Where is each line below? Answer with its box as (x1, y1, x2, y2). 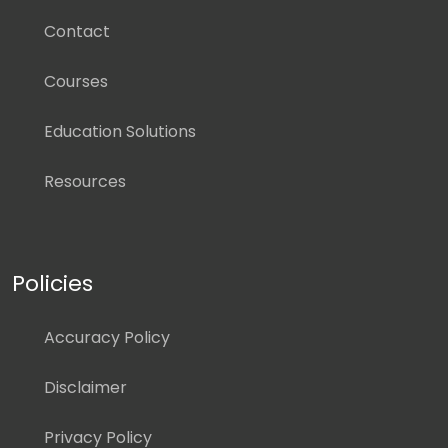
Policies (12, 268, 93, 300)
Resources (44, 170, 126, 194)
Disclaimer (44, 376, 127, 400)
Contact (44, 20, 110, 44)
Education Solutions (44, 120, 196, 144)
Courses (44, 70, 108, 94)
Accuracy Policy (44, 326, 170, 350)
